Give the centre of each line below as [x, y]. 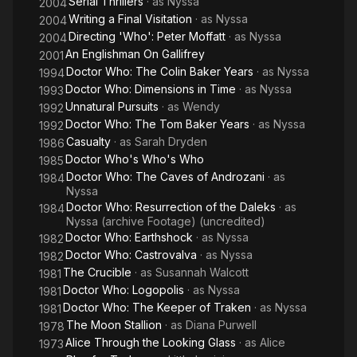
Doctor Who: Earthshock [129, 237]
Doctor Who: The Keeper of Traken [157, 307]
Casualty [88, 141]
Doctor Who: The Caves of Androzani [165, 177]
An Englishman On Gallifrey [135, 54]
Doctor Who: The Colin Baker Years [160, 71]
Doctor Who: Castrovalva [131, 255]
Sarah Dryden [171, 141]
